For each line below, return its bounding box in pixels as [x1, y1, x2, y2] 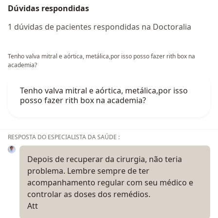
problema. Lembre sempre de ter [27, 165, 149, 176]
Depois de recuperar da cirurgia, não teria [27, 153, 182, 164]
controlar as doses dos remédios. [27, 188, 150, 200]
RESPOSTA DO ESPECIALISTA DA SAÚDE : [8, 132, 120, 141]
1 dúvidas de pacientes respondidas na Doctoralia [8, 21, 191, 32]
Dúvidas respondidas [8, 2, 89, 14]
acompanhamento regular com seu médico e [27, 177, 193, 188]
